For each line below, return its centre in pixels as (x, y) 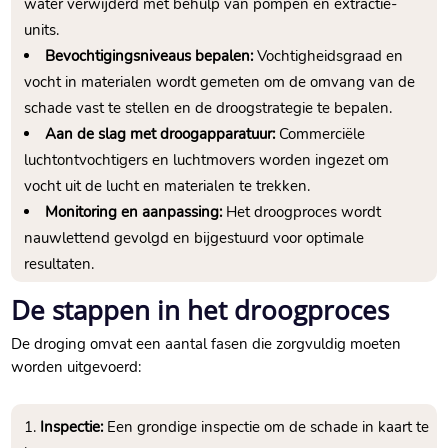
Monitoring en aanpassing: (134, 212)
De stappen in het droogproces (200, 310)
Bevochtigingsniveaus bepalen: (149, 56)
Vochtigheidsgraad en (328, 56)
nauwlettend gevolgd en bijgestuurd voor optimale (194, 238)
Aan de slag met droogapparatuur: (160, 134)
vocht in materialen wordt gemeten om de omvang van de (220, 82)
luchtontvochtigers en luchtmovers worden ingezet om (207, 160)
